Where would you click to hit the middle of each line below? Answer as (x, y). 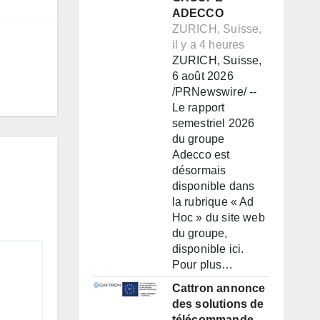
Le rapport (198, 108)
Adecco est (201, 155)
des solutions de (218, 304)
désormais (199, 171)
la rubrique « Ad (213, 202)
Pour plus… (202, 265)
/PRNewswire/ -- (214, 92)
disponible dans (213, 186)
